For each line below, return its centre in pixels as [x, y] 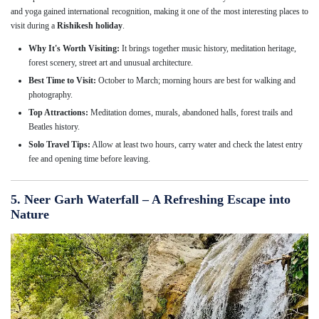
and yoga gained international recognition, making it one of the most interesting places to [159, 11]
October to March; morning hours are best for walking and [196, 80]
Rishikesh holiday [90, 25]
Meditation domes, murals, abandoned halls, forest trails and [190, 112]
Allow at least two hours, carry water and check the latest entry [197, 144]
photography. [51, 94]
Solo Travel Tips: [59, 144]
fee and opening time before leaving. [89, 158]
